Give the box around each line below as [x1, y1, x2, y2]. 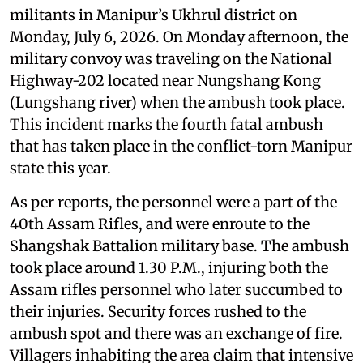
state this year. [10, 158, 111, 177]
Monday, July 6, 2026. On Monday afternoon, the [10, 27, 348, 46]
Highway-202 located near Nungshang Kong [10, 70, 321, 90]
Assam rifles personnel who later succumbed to [10, 280, 343, 299]
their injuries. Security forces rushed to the [10, 301, 306, 321]
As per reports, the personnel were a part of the [10, 192, 337, 211]
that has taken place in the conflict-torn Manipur [10, 136, 352, 156]
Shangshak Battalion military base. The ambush [10, 236, 349, 255]
